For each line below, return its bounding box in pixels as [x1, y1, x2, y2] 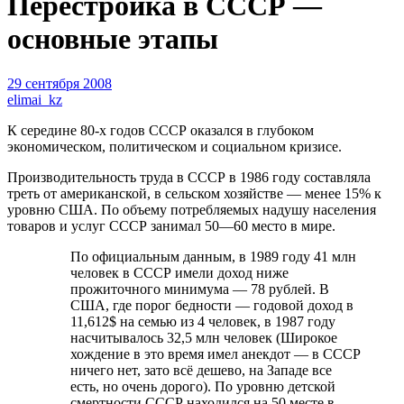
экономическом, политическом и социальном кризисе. [7, 138, 342, 154]
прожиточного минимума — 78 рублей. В [70, 280, 329, 297]
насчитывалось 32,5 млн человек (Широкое [70, 329, 337, 345]
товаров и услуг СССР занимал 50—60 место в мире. [7, 217, 335, 234]
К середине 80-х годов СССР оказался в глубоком [7, 122, 314, 138]
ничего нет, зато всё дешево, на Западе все [70, 362, 332, 378]
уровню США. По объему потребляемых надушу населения [7, 201, 376, 217]
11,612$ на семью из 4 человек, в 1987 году [70, 313, 335, 329]
